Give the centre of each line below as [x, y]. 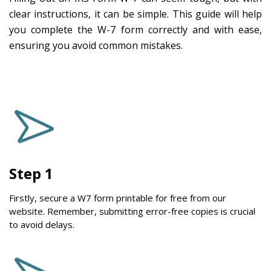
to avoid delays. [42, 224]
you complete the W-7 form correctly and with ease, [135, 29]
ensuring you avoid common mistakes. [96, 45]
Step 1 [31, 173]
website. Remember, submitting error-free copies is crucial [132, 211]
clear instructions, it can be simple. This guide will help [135, 14]
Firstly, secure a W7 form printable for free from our [118, 198]
